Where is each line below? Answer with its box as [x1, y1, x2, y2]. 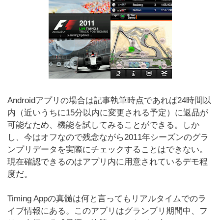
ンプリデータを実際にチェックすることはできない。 [7, 145, 208, 154]
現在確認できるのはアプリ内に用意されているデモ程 [7, 157, 208, 166]
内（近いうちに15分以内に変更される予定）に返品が [7, 108, 208, 117]
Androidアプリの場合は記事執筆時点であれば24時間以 [7, 96, 211, 105]
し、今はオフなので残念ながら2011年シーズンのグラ [7, 133, 209, 142]
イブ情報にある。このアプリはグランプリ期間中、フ [7, 206, 208, 216]
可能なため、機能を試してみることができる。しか [7, 120, 199, 130]
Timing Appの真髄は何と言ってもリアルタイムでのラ [7, 194, 206, 203]
